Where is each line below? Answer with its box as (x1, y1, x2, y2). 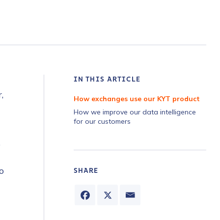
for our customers (74, 117, 131, 126)
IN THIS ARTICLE (74, 75, 140, 83)
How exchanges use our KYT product (74, 94, 200, 103)
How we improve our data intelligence (74, 108, 196, 116)
